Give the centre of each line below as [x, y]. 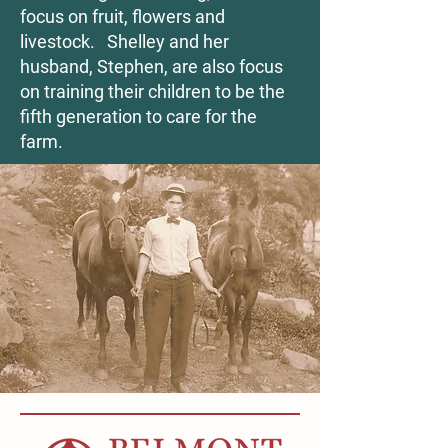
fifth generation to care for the [138, 116]
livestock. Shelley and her [124, 41]
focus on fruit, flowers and [122, 16]
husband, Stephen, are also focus [151, 66]
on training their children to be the [152, 91]
